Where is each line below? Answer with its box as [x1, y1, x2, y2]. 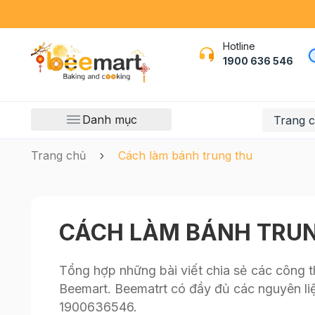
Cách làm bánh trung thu [117, 148, 252, 162]
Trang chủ [30, 148, 86, 162]
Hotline [222, 40, 255, 52]
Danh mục [82, 112, 138, 127]
